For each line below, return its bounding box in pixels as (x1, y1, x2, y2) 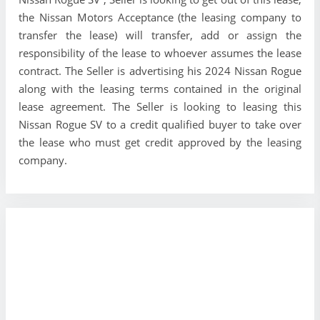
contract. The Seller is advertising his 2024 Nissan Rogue (19, 63, 301, 78)
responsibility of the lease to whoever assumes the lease (19, 45, 301, 60)
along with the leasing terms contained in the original (19, 81, 301, 96)
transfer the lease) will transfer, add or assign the (19, 27, 301, 42)
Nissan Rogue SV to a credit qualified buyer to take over (19, 116, 301, 131)
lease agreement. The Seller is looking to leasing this (19, 99, 301, 114)
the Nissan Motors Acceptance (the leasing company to (19, 9, 301, 24)
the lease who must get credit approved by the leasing (19, 134, 301, 149)
